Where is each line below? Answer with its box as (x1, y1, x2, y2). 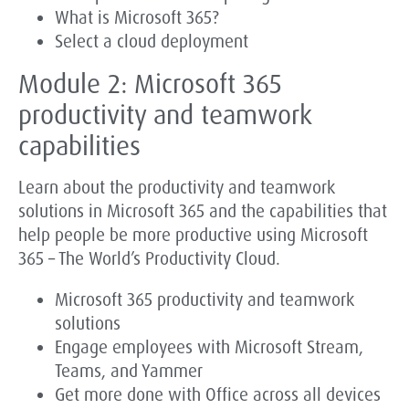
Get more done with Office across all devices (55, 383, 381, 407)
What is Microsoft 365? (55, 5, 219, 29)
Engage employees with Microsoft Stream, (55, 336, 363, 360)
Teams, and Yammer (55, 360, 203, 383)
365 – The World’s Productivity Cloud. (18, 246, 280, 270)
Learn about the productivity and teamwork (18, 175, 335, 199)
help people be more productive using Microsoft (18, 223, 368, 246)
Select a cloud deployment (55, 29, 248, 53)
